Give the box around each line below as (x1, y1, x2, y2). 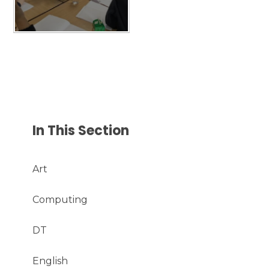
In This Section (32, 121, 130, 141)
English (32, 255, 68, 267)
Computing (32, 194, 88, 206)
